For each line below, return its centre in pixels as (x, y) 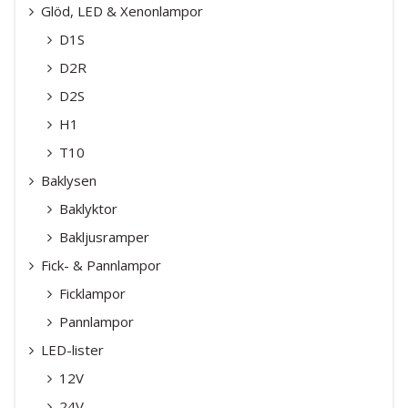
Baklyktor (88, 208)
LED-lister (72, 349)
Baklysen (69, 180)
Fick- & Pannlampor (101, 265)
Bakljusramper (104, 236)
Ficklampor (92, 293)
